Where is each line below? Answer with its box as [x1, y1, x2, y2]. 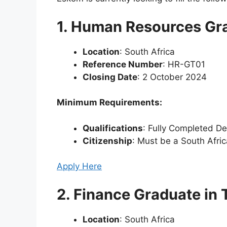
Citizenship [83, 135, 132, 146]
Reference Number [83, 59, 163, 69]
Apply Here [57, 161, 102, 172]
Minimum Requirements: [57, 97, 162, 108]
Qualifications [83, 123, 143, 133]
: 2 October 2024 [137, 71, 207, 82]
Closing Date [83, 71, 137, 82]
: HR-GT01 [163, 59, 205, 69]
